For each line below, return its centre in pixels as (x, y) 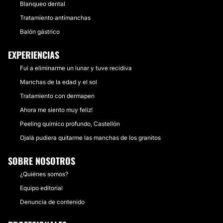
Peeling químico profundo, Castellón (70, 124)
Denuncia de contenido (52, 202)
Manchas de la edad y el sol (58, 82)
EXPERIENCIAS (34, 55)
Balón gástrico (40, 32)
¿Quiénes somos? (44, 174)
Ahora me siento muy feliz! (56, 110)
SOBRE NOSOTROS (42, 161)
